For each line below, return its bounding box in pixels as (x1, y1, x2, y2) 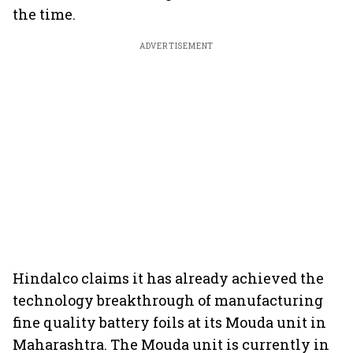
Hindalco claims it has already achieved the (13, 269, 324, 288)
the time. (13, 5, 76, 24)
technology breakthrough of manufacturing (13, 291, 323, 310)
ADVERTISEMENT (139, 41, 214, 51)
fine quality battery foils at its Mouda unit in (13, 313, 326, 332)
